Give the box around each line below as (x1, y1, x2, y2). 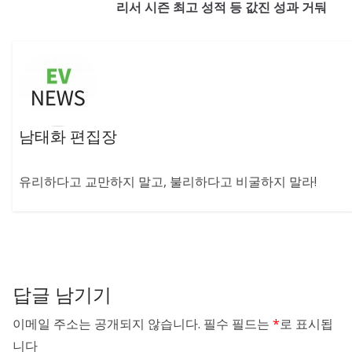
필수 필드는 (203, 315, 273, 333)
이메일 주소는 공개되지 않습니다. (13, 315, 200, 333)
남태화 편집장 (19, 125, 118, 147)
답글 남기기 (13, 281, 112, 308)
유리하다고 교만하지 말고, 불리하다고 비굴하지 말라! (19, 172, 317, 190)
